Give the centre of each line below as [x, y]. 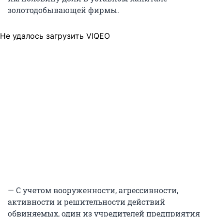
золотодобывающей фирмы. [63, 10]
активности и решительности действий [86, 202]
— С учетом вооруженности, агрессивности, [93, 190]
